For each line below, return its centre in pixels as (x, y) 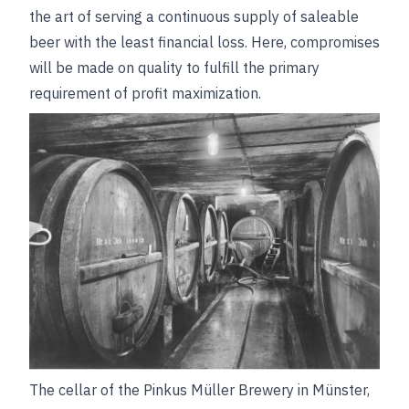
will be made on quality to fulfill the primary (174, 68)
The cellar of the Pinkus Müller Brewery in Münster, (199, 390)
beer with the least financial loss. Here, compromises (204, 42)
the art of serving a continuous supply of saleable (194, 16)
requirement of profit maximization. (145, 93)
